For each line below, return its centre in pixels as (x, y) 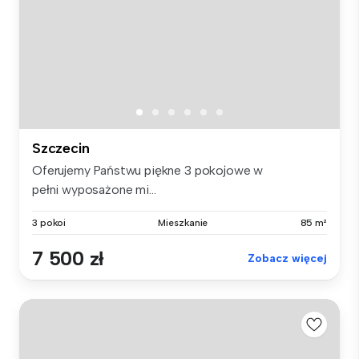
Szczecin (61, 148)
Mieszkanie (183, 222)
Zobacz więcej (287, 258)
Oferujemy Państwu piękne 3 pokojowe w (148, 170)
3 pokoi (49, 222)
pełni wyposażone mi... (94, 189)
